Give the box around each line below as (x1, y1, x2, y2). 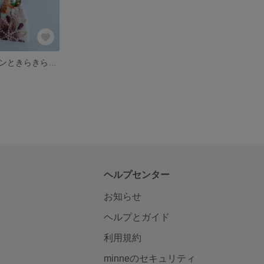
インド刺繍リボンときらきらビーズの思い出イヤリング (48, 57, 57, 67)
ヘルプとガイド (103, 212, 170, 222)
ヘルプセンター (103, 169, 170, 180)
